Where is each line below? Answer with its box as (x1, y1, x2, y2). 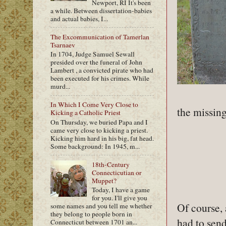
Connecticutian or (92, 167, 142, 177)
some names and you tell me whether (50, 201, 152, 211)
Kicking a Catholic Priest (50, 108, 121, 118)
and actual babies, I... (50, 14, 108, 23)
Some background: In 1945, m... (50, 141, 140, 151)
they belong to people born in (50, 209, 132, 219)
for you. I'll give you (92, 193, 148, 203)
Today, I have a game (92, 185, 150, 195)
